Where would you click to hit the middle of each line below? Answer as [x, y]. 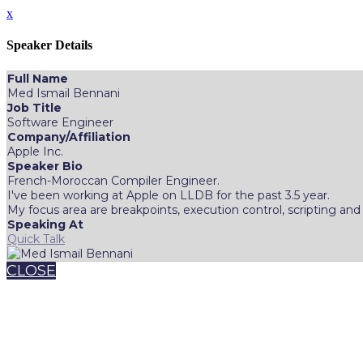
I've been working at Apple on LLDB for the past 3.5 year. [169, 195]
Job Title [34, 107]
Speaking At [45, 224]
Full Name [38, 78]
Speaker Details [49, 45]
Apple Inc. [35, 151]
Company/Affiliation [69, 137]
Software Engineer [60, 122]
